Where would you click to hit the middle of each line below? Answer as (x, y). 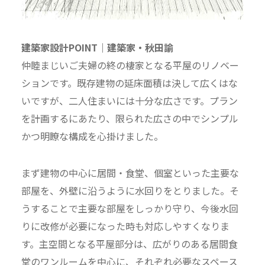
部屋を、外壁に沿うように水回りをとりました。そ (130, 190)
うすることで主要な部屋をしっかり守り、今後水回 (130, 208)
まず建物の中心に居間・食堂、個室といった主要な (130, 173)
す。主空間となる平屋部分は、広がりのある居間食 (129, 244)
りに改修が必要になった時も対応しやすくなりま (125, 226)
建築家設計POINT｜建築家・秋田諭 (97, 47)
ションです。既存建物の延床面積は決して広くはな (129, 83)
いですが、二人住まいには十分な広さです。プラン (129, 101)
